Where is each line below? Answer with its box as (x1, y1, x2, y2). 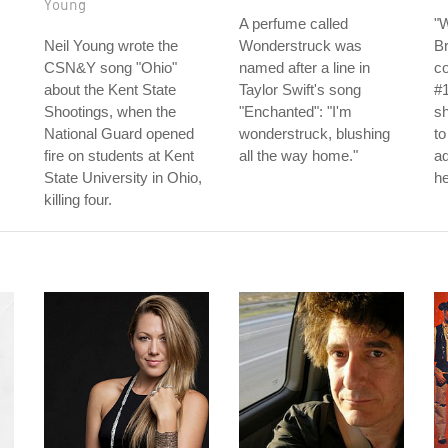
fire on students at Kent (44, 147, 194, 164)
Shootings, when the (44, 103, 176, 120)
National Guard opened (44, 125, 194, 142)
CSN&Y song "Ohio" (44, 59, 177, 76)
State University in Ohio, (44, 169, 202, 186)
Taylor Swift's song (239, 81, 361, 98)
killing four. (44, 191, 112, 208)
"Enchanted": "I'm (239, 103, 352, 120)
